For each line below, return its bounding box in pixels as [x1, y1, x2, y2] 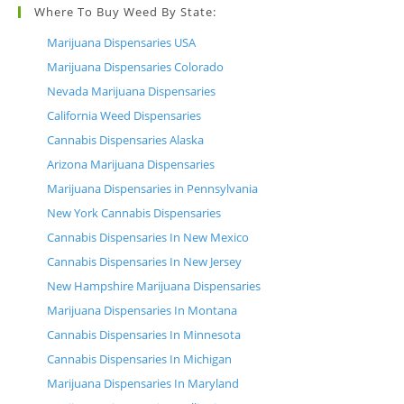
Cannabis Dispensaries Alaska [47, 131, 204, 148]
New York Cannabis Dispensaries [47, 204, 221, 221]
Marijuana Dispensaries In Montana [47, 301, 237, 318]
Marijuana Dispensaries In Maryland [47, 374, 239, 391]
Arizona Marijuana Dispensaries [47, 155, 215, 172]
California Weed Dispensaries [47, 106, 201, 124]
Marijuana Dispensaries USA [47, 33, 196, 50]
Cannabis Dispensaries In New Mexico [47, 228, 249, 245]
